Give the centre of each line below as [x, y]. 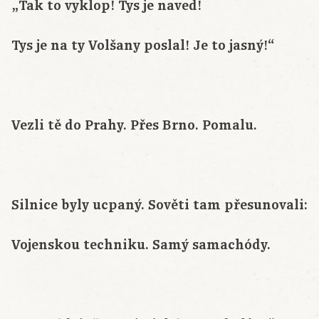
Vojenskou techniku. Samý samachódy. [141, 245]
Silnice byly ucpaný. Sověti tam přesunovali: [159, 205]
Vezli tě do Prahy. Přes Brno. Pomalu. [134, 126]
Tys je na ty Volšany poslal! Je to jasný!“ [143, 46]
